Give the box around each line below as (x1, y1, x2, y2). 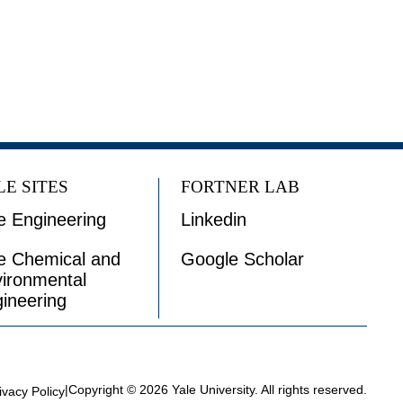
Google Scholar (181, 249, 304, 270)
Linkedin (181, 210, 246, 230)
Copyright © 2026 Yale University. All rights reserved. (68, 382, 367, 398)
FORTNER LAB (181, 177, 300, 197)
